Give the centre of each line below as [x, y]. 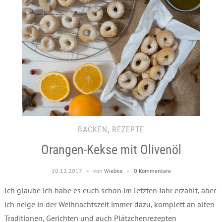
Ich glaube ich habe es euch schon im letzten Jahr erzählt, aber [110, 190]
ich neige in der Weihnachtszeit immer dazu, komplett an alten [109, 204]
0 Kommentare [152, 170]
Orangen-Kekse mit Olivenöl [111, 149]
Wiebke [113, 170]
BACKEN [93, 129]
